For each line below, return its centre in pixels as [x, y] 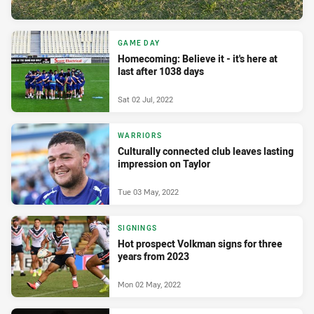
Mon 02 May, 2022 [149, 285]
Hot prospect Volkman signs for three [200, 243]
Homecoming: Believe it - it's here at [198, 58]
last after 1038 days [161, 71]
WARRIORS [140, 135]
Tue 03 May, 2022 [148, 192]
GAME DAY [139, 43]
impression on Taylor [164, 163]
